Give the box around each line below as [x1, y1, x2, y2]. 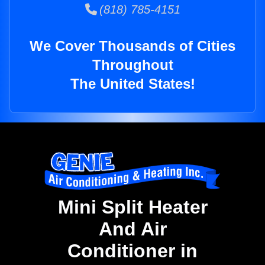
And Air [98, 218, 167, 240]
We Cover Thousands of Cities [30, 38, 235, 54]
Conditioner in [67, 240, 198, 262]
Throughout [92, 57, 173, 73]
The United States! [70, 76, 195, 92]
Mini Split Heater [57, 196, 208, 218]
